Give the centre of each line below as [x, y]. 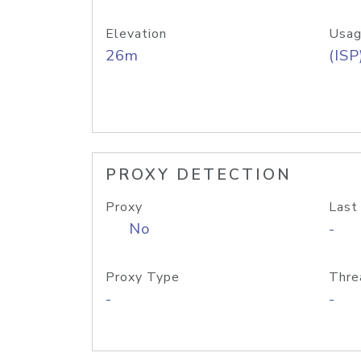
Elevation [136, 34]
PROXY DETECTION [199, 175]
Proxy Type [143, 277]
